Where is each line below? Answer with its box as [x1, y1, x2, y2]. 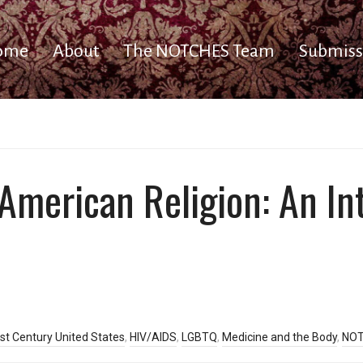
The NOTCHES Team [123, 41, 275, 61]
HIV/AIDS [130, 331, 177, 344]
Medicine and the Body [222, 331, 337, 344]
